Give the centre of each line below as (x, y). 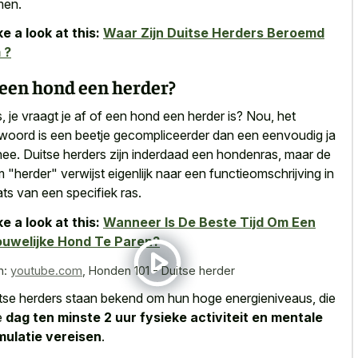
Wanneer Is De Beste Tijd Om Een (209, 222)
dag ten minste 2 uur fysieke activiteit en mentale (164, 318)
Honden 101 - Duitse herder (162, 270)
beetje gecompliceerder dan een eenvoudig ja (205, 135)
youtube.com (46, 270)
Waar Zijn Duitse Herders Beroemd (214, 33)
